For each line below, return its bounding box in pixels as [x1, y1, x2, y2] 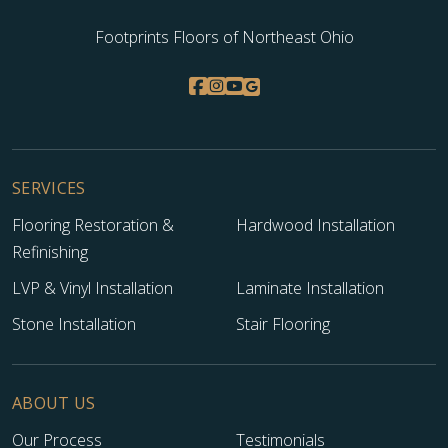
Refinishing [12, 241, 88, 264]
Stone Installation [12, 313, 136, 336]
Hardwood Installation [236, 214, 395, 237]
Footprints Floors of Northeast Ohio [94, 25, 354, 48]
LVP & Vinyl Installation [12, 277, 173, 300]
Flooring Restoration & [12, 214, 174, 237]
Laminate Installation [236, 277, 384, 300]
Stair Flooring [236, 313, 330, 336]
